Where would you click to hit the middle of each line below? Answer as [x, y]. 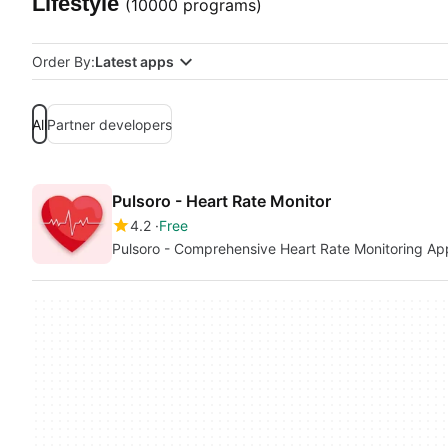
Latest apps [134, 61]
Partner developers [109, 124]
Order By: [63, 61]
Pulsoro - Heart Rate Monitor [221, 201]
